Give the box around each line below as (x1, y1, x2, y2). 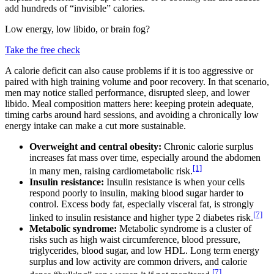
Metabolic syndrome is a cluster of (117, 223, 251, 234)
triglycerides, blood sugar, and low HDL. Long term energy (29, 245, 259, 256)
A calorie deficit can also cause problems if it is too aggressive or (5, 65, 253, 76)
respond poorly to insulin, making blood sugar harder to (29, 188, 243, 199)
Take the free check (5, 44, 80, 55)
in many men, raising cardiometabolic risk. (29, 166, 193, 177)
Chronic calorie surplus (161, 141, 253, 152)
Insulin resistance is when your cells (104, 177, 245, 188)
